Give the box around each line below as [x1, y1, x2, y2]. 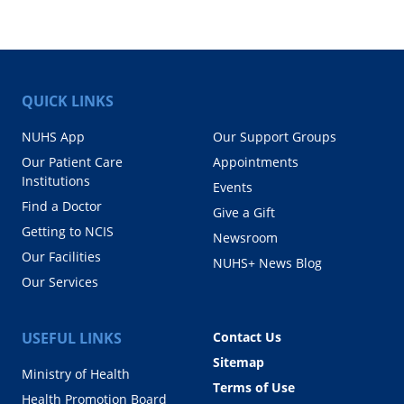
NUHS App [22, 127, 85, 145]
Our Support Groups [213, 127, 336, 145]
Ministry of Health [22, 364, 130, 382]
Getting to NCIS [22, 222, 114, 240]
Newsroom [213, 228, 278, 246]
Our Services [22, 272, 98, 290]
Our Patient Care [22, 152, 123, 170]
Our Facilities [22, 247, 101, 265]
